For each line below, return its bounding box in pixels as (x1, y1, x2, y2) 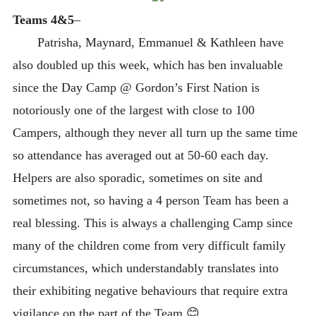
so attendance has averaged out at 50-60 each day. (12, 147, 269, 162)
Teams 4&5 (12, 12, 74, 27)
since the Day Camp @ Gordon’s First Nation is (12, 80, 260, 95)
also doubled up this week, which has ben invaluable (12, 57, 283, 72)
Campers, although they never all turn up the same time (12, 125, 298, 140)
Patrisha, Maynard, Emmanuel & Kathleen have (12, 35, 284, 49)
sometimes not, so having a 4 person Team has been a (12, 193, 288, 207)
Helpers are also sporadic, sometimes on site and (12, 170, 262, 185)
